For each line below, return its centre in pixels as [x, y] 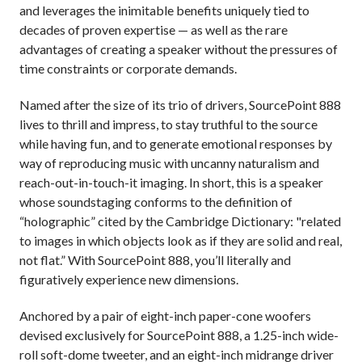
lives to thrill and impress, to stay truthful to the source [168, 124]
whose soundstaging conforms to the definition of [156, 201]
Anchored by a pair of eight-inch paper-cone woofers [165, 315]
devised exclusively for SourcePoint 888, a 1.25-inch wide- [179, 335]
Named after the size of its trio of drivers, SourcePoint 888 [180, 104]
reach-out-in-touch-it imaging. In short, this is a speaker [171, 182]
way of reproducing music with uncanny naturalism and [169, 162]
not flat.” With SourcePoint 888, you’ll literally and [155, 259]
